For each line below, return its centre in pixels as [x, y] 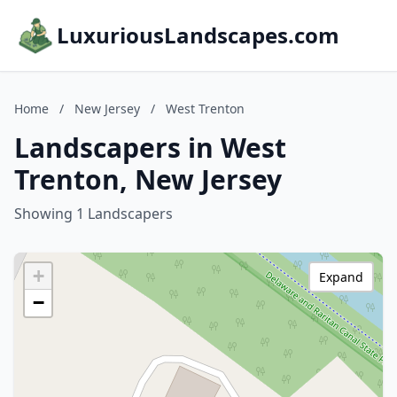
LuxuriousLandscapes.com [198, 35]
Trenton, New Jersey [148, 179]
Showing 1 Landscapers [93, 214]
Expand [341, 277]
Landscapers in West [150, 148]
